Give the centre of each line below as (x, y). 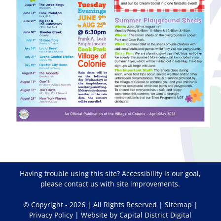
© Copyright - (46, 204)
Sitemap (178, 204)
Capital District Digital (156, 215)
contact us (81, 184)
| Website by (96, 215)
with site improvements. (139, 184)
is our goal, (182, 173)
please (53, 184)
